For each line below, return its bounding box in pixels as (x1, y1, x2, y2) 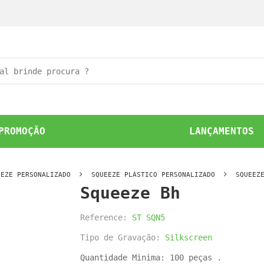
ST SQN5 (132, 213, 165, 222)
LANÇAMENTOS (189, 126, 255, 137)
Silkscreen (165, 233, 212, 242)
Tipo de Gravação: (80, 233, 165, 242)
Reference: (80, 213, 132, 222)
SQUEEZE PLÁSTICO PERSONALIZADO (91, 171, 215, 179)
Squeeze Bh (80, 183, 180, 203)
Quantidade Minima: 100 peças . (80, 253, 222, 262)
